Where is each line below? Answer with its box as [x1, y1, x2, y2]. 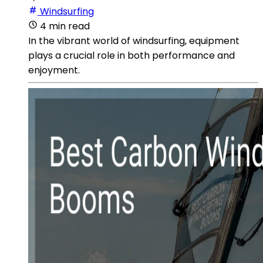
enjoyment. [28, 63, 80, 77]
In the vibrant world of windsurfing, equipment [28, 33, 240, 48]
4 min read [40, 19, 90, 33]
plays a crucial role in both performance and [28, 48, 235, 62]
